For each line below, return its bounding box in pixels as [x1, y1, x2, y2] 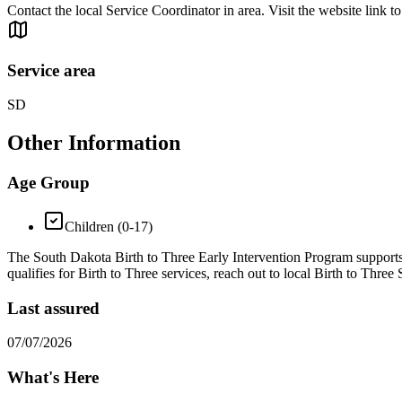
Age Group [7, 173, 90, 193]
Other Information [7, 131, 180, 155]
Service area [7, 60, 96, 80]
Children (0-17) [65, 219, 153, 234]
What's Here [7, 368, 99, 388]
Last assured [7, 298, 100, 318]
